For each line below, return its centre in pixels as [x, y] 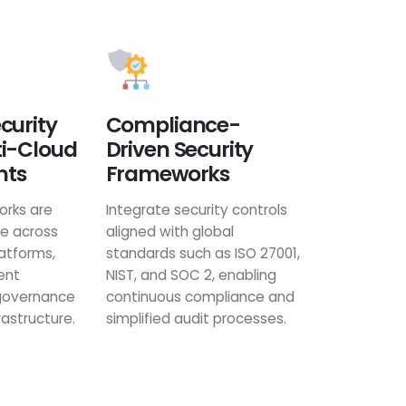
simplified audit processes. [196, 319]
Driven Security [179, 150]
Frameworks [168, 174]
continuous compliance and [200, 297]
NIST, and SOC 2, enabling [191, 275]
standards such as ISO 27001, [203, 253]
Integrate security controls [196, 210]
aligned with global [169, 232]
